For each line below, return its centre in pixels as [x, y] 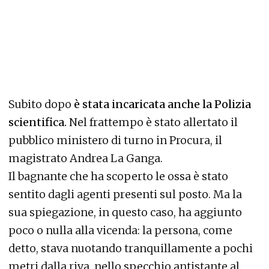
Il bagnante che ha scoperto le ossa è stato [118, 176]
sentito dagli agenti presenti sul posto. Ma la [125, 194]
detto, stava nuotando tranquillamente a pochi [131, 248]
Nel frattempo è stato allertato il [152, 122]
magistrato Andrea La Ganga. [86, 158]
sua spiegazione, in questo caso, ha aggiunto [125, 212]
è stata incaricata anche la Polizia [161, 104]
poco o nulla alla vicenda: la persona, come [120, 230]
